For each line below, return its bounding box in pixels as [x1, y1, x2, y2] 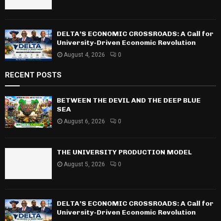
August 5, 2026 [64, 160, 105, 168]
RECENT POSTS [5, 71, 62, 80]
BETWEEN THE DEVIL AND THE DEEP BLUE [57, 96, 201, 105]
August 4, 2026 [64, 51, 105, 59]
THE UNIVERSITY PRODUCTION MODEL [57, 147, 192, 156]
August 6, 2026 [64, 118, 105, 125]
